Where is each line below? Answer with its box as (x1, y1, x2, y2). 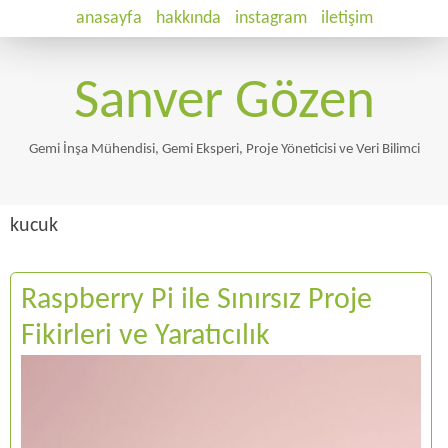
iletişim (320, 9, 373, 28)
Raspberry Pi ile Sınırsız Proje (21, 285, 372, 316)
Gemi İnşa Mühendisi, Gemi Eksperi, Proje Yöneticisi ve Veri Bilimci (28, 142, 420, 157)
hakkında (155, 9, 221, 28)
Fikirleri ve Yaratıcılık (21, 321, 270, 352)
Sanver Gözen (73, 76, 375, 131)
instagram (234, 9, 307, 28)
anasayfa (75, 9, 142, 28)
